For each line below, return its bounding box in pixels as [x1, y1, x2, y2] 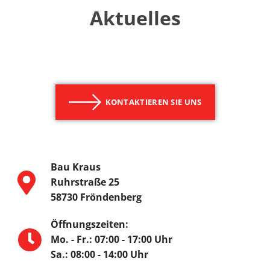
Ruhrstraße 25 [50, 175, 119, 189]
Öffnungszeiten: [50, 218, 128, 231]
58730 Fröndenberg [50, 190, 142, 204]
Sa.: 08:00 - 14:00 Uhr [50, 248, 148, 262]
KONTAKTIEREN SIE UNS [105, 96, 202, 108]
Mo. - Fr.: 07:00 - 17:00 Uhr [50, 233, 172, 246]
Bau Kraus [50, 160, 101, 174]
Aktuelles [89, 5, 181, 31]
